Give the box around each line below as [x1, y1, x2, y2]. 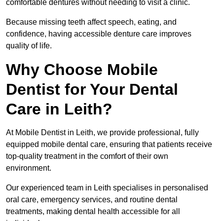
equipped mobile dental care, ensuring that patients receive [6, 140, 212, 149]
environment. [6, 164, 53, 173]
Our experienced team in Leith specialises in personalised [6, 184, 208, 192]
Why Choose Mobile [6, 61, 158, 79]
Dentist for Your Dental [6, 80, 178, 99]
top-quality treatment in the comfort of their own [6, 152, 168, 161]
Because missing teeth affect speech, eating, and [6, 18, 177, 27]
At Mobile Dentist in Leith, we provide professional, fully [6, 128, 199, 137]
